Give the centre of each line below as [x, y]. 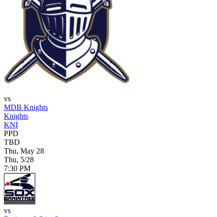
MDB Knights [26, 107]
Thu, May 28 [24, 151]
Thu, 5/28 [19, 159]
